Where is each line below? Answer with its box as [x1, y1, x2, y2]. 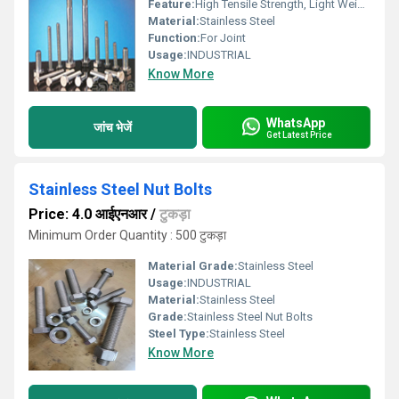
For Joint [200, 31, 246, 45]
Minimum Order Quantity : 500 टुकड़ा [28, 228, 226, 242]
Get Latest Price [266, 129, 332, 140]
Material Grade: [148, 259, 238, 273]
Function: [148, 31, 200, 45]
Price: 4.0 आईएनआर [28, 206, 147, 223]
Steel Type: [148, 327, 209, 340]
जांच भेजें [94, 119, 132, 134]
